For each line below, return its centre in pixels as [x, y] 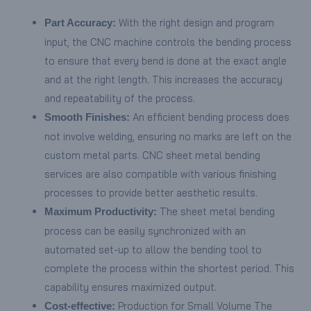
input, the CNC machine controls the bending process [168, 42]
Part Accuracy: [80, 23]
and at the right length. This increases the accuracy [163, 79]
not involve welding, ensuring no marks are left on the [168, 136]
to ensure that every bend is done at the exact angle [165, 60]
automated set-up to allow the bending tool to [153, 249]
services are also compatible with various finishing [160, 174]
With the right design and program [195, 22]
